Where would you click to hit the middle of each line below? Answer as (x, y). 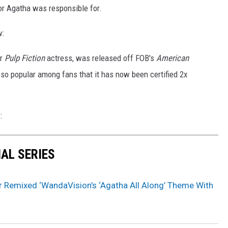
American (173, 58)
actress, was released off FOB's (101, 58)
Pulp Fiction (24, 58)
